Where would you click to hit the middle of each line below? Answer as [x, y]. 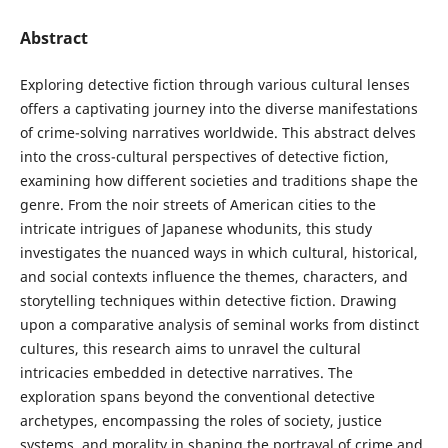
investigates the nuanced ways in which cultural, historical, [218, 252]
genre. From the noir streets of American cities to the [197, 204]
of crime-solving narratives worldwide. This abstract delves [217, 132]
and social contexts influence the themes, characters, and [213, 276]
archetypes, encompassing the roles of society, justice [200, 420]
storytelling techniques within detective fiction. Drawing [208, 300]
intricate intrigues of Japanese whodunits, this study [195, 228]
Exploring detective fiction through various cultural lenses [214, 84]
